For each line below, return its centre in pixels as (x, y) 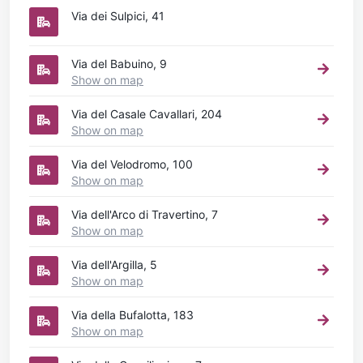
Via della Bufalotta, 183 (132, 314)
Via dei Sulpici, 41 (118, 15)
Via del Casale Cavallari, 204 (147, 113)
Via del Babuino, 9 (119, 63)
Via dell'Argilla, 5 (114, 264)
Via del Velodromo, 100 (132, 164)
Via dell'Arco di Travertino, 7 (145, 214)
